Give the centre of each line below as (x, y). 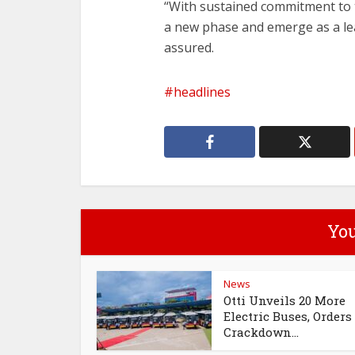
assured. (189, 48)
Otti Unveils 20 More (284, 300)
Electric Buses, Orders (288, 316)
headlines (202, 92)
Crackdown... (261, 332)
